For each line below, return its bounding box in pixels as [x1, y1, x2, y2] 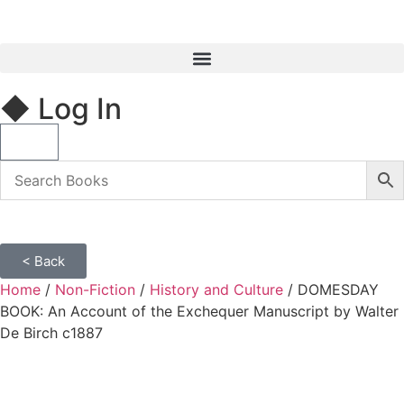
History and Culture [150, 280, 283, 298]
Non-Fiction [55, 280, 135, 298]
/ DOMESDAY [283, 280, 379, 298]
